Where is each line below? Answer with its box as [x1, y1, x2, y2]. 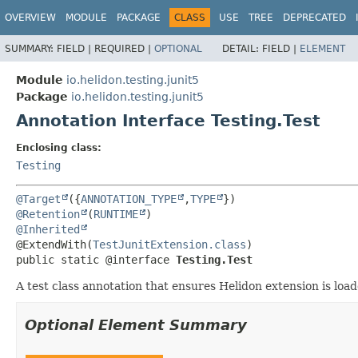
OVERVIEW [5, 12, 56, 23]
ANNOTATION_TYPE [81, 192, 177, 205]
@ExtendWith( [16, 237, 93, 251]
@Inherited [16, 222, 80, 236]
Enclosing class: [16, 141, 101, 153]
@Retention [16, 207, 80, 221]
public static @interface [16, 253, 176, 266]
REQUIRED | [94, 42, 154, 54]
